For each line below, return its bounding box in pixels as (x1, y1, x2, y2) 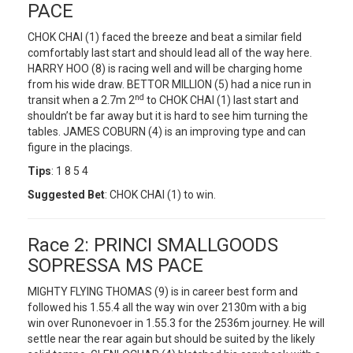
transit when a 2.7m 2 (28, 94, 135, 106)
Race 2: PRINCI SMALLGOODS (28, 234, 278, 256)
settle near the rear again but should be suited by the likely (28, 333, 315, 345)
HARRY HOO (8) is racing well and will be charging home (28, 62, 303, 75)
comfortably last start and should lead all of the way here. (28, 46, 312, 59)
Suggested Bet (28, 188, 105, 201)
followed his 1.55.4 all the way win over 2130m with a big (28, 301, 307, 314)
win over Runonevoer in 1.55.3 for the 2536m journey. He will (28, 317, 325, 329)
